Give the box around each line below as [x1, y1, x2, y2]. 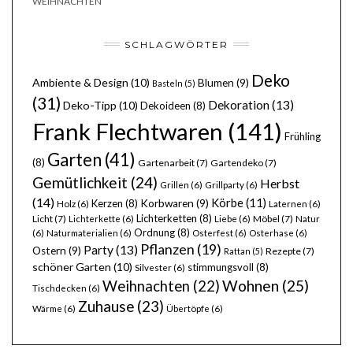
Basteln [152, 77, 183, 88]
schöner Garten [32, 259, 111, 273]
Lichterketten [136, 211, 197, 225]
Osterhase [249, 227, 294, 238]
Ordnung [134, 225, 175, 239]
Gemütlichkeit [32, 173, 128, 191]
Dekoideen [140, 98, 191, 112]
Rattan [224, 245, 251, 256]
